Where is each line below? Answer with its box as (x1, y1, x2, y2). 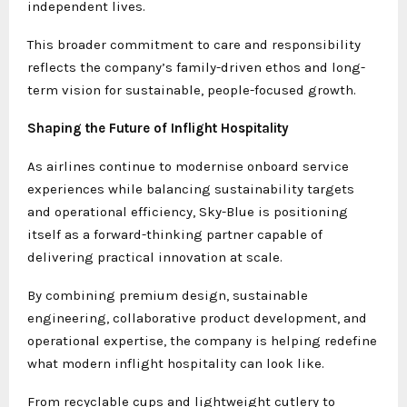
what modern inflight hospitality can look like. (27, 354, 324, 372)
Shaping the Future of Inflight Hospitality (27, 119, 289, 136)
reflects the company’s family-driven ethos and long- (27, 58, 365, 75)
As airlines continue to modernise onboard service (27, 157, 349, 174)
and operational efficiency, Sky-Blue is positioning (27, 203, 348, 220)
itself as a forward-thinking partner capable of (27, 225, 323, 243)
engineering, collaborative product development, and (27, 309, 367, 326)
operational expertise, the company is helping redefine (27, 332, 377, 349)
